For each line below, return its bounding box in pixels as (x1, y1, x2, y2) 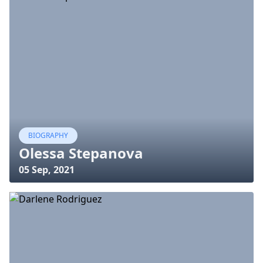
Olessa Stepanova (19, 143, 143, 163)
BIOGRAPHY (28, 130, 68, 140)
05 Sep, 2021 (19, 163, 75, 176)
